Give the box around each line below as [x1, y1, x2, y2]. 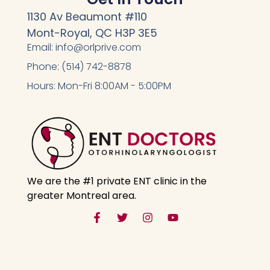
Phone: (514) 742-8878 [27, 59, 131, 74]
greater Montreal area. [27, 189, 136, 203]
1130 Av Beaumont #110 [27, 8, 147, 24]
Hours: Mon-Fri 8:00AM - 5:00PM [27, 78, 171, 93]
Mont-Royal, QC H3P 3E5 [27, 25, 157, 40]
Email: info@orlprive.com [27, 40, 141, 54]
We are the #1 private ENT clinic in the [27, 174, 207, 189]
